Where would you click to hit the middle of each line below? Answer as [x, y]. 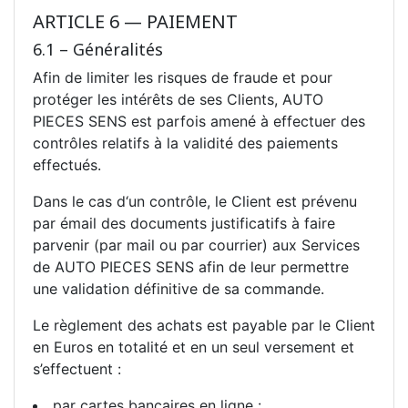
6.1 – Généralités [98, 49]
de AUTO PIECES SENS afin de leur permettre [191, 266]
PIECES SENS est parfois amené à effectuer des [199, 121]
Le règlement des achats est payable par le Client [204, 325]
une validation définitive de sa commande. [178, 288]
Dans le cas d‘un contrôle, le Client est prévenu [195, 201]
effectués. [67, 164]
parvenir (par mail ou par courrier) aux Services [196, 245]
